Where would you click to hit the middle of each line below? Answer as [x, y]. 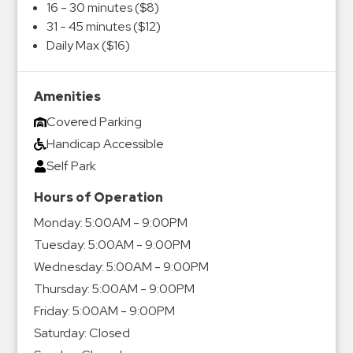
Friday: [52, 311]
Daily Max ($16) [88, 45]
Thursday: [61, 289]
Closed [108, 333]
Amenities [67, 97]
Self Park [71, 166]
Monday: [58, 223]
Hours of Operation [98, 198]
